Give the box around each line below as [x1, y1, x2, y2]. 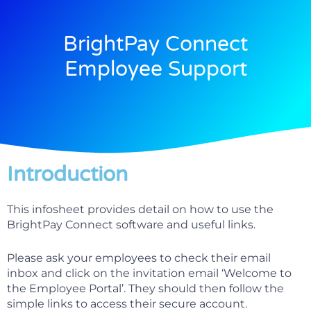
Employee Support [64, 56, 247, 83]
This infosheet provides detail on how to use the [7, 203, 274, 217]
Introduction [7, 162, 128, 188]
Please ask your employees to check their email [7, 251, 271, 265]
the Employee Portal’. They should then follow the [7, 282, 284, 296]
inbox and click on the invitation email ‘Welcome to [7, 267, 292, 280]
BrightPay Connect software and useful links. [7, 218, 255, 232]
